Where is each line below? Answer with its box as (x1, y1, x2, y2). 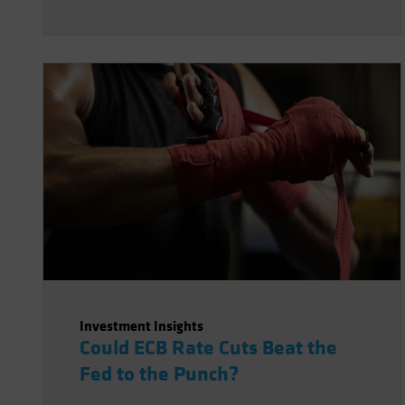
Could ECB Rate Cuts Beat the (80, 335, 337, 361)
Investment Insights (80, 316, 203, 335)
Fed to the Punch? (80, 362, 239, 387)
